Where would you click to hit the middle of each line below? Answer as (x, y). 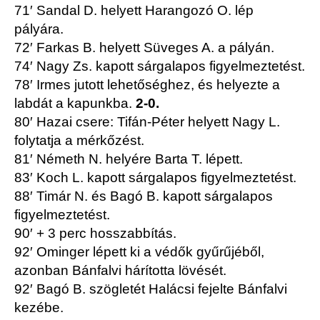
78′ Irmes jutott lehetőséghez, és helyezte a (147, 85)
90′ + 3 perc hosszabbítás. (95, 234)
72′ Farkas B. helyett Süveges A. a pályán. (144, 48)
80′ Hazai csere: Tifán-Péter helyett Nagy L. (147, 122)
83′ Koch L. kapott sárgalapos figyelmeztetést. (155, 178)
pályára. (39, 29)
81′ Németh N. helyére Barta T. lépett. (129, 159)
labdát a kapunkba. (73, 104)
